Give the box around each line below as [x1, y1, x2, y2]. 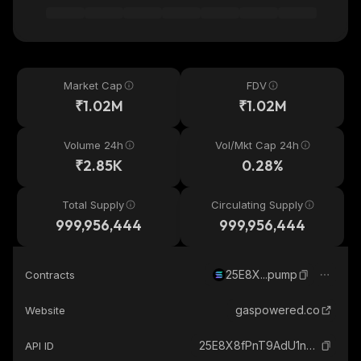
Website [25, 304, 65, 317]
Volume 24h [63, 139, 123, 151]
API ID [25, 339, 54, 352]
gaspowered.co [235, 303, 320, 317]
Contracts [25, 268, 75, 281]
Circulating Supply [210, 198, 303, 211]
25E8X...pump [226, 268, 297, 281]
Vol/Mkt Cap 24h [214, 139, 299, 151]
